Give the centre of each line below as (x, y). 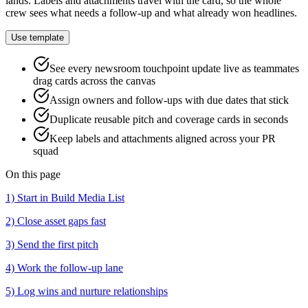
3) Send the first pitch (52, 244)
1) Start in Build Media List (65, 197)
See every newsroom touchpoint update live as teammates (174, 68)
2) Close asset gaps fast (56, 221)
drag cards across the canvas (94, 80)
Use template (37, 37)
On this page (33, 174)
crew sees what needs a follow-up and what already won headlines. (151, 12)
